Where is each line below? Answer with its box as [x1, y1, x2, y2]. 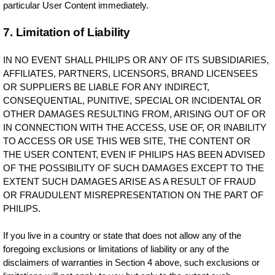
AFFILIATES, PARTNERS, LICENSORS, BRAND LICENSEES [3, 68, 258, 79]
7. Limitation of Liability [3, 26, 131, 39]
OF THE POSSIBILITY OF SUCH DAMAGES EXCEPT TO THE [3, 163, 265, 173]
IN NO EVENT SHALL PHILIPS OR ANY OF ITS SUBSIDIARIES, [3, 55, 269, 65]
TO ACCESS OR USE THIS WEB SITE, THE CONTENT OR [3, 136, 251, 146]
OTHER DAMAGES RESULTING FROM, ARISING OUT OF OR [3, 109, 266, 119]
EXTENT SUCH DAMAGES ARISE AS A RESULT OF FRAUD [3, 176, 257, 187]
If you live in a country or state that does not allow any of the [3, 230, 242, 241]
